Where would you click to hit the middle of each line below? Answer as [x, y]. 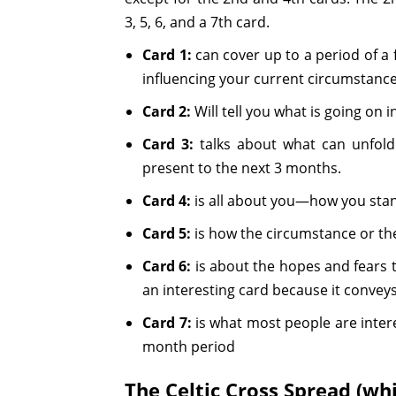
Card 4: [167, 200]
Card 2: [167, 111]
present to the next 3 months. [242, 168]
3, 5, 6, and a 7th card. [198, 22]
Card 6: [167, 266]
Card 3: [168, 144]
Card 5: [167, 233]
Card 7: [167, 322]
